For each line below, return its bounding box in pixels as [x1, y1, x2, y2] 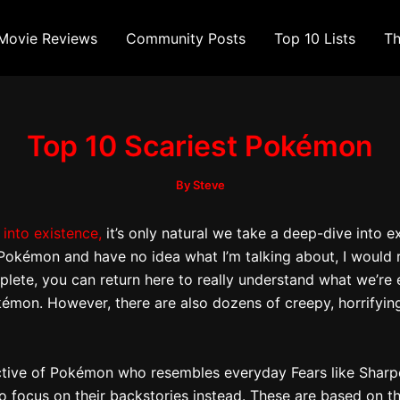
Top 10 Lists [274, 29, 355, 47]
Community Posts [126, 29, 246, 47]
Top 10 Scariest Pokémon [27, 129, 373, 163]
